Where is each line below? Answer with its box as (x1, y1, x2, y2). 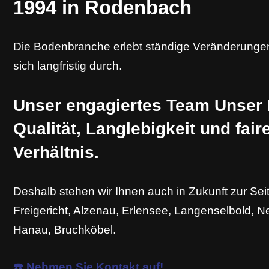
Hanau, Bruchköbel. (13, 223, 116, 236)
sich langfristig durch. (13, 59, 122, 72)
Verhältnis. (13, 143, 99, 162)
